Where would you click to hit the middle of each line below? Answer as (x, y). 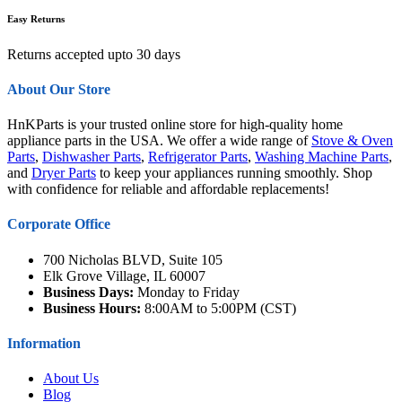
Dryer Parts (64, 173)
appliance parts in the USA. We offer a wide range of (159, 141)
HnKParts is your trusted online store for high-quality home (175, 125)
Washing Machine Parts (322, 157)
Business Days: (88, 292)
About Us (71, 379)
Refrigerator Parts (198, 157)
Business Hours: (92, 308)
